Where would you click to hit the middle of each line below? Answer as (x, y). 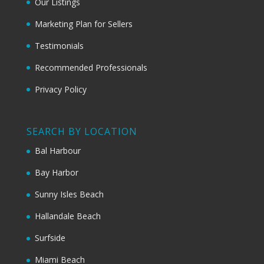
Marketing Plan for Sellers (83, 24)
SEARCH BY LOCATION (82, 132)
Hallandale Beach (67, 216)
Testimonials (59, 46)
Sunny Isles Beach (69, 194)
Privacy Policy (60, 89)
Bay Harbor (56, 173)
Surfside (50, 238)
